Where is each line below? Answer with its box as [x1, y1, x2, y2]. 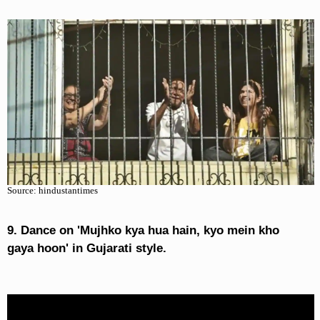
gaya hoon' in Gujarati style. [6, 241, 166, 256]
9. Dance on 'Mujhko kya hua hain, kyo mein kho [6, 224, 279, 238]
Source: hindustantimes [6, 185, 98, 196]
